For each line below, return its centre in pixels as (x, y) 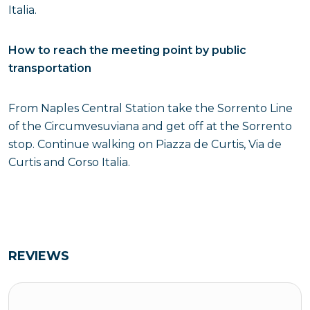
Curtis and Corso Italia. (69, 162)
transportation (50, 68)
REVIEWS (39, 256)
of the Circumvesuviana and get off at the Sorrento (150, 126)
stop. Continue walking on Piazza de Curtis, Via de (145, 144)
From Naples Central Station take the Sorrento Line (151, 108)
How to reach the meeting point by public (127, 50)
